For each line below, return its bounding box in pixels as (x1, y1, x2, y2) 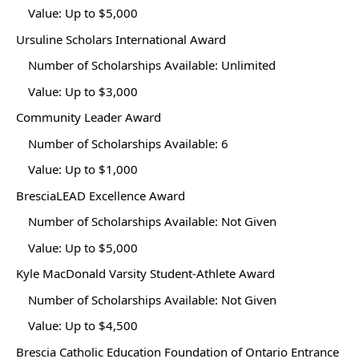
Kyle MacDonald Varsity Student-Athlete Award (16, 265, 275, 281)
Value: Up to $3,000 (28, 83, 138, 99)
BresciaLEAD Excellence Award (16, 187, 185, 204)
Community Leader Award (16, 109, 161, 125)
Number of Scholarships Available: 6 (28, 135, 228, 151)
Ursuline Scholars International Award (16, 30, 226, 47)
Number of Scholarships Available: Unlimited (28, 57, 276, 73)
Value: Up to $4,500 (28, 317, 138, 333)
